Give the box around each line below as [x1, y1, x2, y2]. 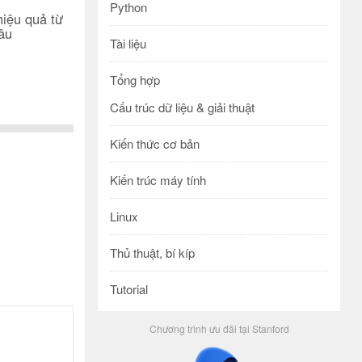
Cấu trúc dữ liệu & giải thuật [110, 99, 255, 116]
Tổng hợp [110, 71, 160, 88]
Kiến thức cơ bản [110, 135, 200, 152]
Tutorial [110, 280, 148, 297]
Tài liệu [110, 35, 146, 52]
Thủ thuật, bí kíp [110, 244, 195, 261]
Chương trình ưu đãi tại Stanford [149, 322, 289, 335]
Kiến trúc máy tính [110, 171, 206, 188]
